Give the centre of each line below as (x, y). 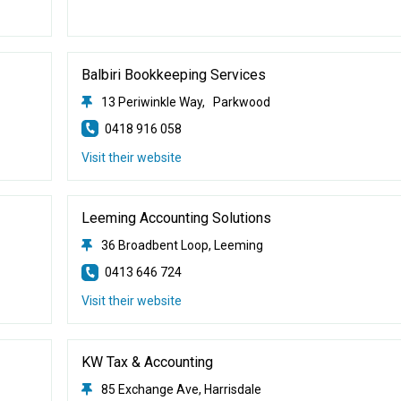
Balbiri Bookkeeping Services (173, 74)
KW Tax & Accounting (147, 362)
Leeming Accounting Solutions (176, 218)
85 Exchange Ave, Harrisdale (181, 389)
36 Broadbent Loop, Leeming (182, 245)
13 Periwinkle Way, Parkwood (185, 102)
